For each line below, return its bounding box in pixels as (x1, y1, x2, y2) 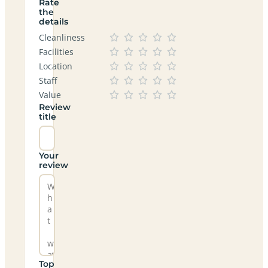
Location (39, 60, 72, 72)
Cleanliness (39, 32, 85, 43)
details (39, 16, 68, 26)
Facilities (39, 46, 74, 57)
